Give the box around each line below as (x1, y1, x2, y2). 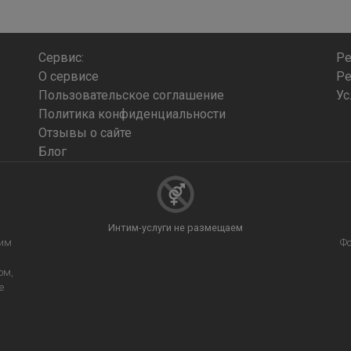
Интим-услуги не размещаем (108, 222, 243, 233)
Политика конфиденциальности (38, 107, 226, 121)
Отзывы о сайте (38, 125, 132, 140)
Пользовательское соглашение (38, 88, 224, 103)
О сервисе (38, 69, 99, 84)
